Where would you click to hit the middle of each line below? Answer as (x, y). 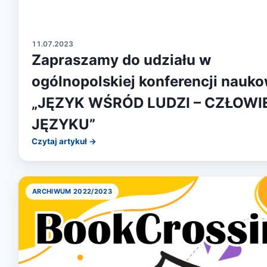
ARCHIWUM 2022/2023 (72, 191)
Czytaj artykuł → (64, 141)
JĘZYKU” (63, 124)
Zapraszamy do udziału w (121, 60)
